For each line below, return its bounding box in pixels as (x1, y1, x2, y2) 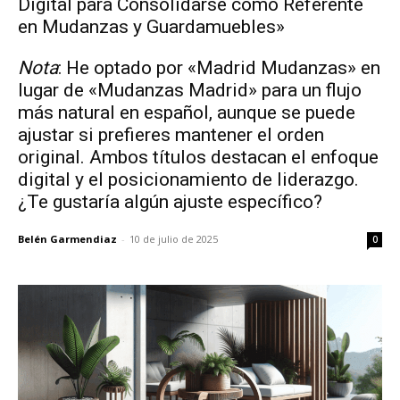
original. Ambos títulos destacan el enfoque (18, 146, 379, 168)
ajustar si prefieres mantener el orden (18, 123, 324, 146)
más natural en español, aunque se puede (18, 101, 355, 123)
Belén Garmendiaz (18, 231, 117, 246)
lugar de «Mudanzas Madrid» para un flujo (18, 79, 362, 101)
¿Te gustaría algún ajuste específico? (18, 190, 322, 212)
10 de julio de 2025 (129, 231, 218, 246)
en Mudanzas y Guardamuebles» (18, 15, 285, 37)
